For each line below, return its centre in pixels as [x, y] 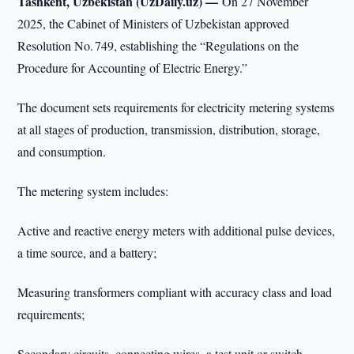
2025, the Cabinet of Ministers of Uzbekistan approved [154, 23]
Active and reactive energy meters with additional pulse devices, [177, 230]
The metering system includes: [93, 191]
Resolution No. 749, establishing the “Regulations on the [158, 45]
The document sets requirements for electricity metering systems [176, 107]
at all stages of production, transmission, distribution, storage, [169, 129]
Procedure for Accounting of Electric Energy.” [133, 68]
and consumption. [62, 151]
